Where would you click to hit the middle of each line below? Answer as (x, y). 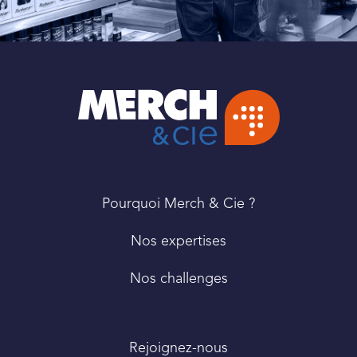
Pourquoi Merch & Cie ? (178, 204)
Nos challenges (178, 279)
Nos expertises (178, 241)
